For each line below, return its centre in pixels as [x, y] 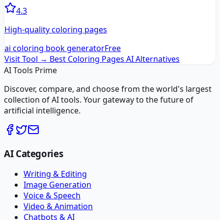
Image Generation [57, 185]
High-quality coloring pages [56, 29]
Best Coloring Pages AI [92, 59]
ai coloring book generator [55, 48]
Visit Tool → [26, 59]
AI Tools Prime [30, 70]
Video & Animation [58, 206]
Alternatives [157, 59]
